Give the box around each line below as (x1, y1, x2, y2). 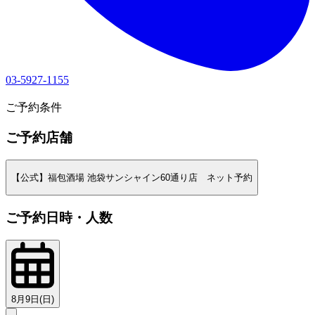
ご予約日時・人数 (6, 210, 112, 225)
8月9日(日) (11, 294, 54, 305)
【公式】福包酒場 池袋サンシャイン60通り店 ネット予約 (11, 172, 252, 183)
